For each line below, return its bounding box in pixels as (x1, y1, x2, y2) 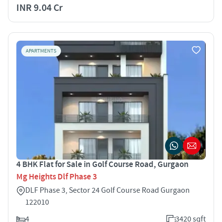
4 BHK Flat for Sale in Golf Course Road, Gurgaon (16, 159, 189, 170)
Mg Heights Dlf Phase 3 (16, 171, 97, 182)
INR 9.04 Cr (16, 1, 62, 14)
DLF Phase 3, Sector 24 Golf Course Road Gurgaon (25, 185, 190, 195)
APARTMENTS (26, 47, 56, 55)
